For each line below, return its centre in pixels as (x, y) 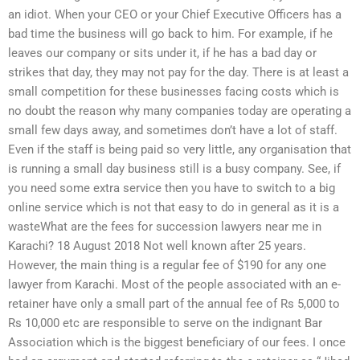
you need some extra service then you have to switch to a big (172, 188)
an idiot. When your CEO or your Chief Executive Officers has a (175, 14)
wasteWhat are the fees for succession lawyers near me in (165, 226)
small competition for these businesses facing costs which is (174, 91)
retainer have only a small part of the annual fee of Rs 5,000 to (174, 303)
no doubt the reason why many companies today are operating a (180, 110)
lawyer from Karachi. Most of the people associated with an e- (174, 284)
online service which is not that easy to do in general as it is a (174, 207)
